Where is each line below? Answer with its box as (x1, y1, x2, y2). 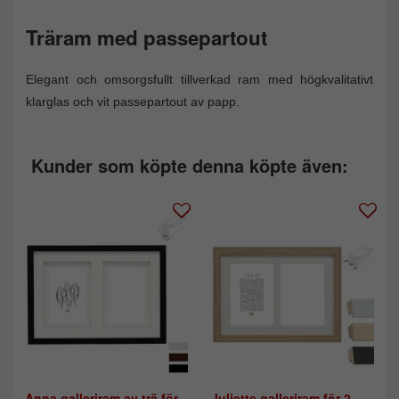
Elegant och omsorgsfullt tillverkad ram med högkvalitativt (26, 71, 373, 86)
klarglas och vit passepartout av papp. (26, 94, 240, 109)
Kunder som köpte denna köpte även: (31, 151, 348, 178)
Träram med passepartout (26, 23, 267, 53)
